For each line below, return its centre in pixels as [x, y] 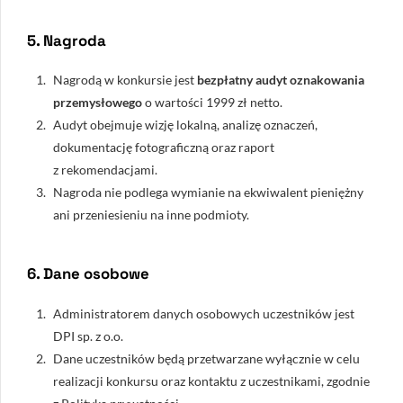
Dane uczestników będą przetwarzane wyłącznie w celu [206, 358]
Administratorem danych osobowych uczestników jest [204, 313]
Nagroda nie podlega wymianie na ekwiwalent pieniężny [208, 193]
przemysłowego [98, 103]
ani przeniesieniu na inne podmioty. [151, 215]
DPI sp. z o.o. [88, 336]
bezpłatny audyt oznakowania [281, 80]
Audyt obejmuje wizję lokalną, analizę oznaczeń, [185, 125]
